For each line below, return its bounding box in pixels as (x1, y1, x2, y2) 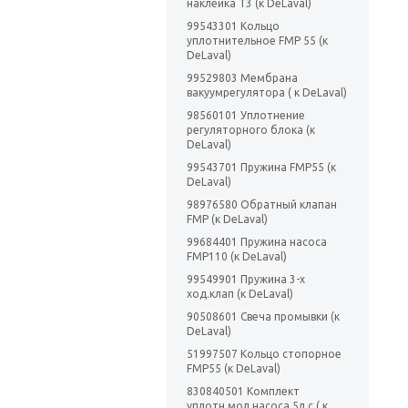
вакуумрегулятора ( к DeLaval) (187, 87, 347, 99)
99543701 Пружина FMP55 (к (187, 161, 336, 174)
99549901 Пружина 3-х (187, 273, 305, 286)
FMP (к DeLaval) (187, 213, 268, 226)
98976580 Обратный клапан (187, 199, 337, 211)
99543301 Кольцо (187, 20, 280, 33)
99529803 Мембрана (187, 72, 298, 85)
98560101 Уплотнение (187, 109, 305, 122)
